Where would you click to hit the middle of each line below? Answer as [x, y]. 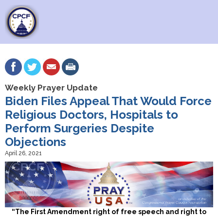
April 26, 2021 [23, 153]
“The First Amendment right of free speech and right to [109, 212]
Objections [36, 142]
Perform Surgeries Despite [80, 128]
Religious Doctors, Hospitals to [91, 115]
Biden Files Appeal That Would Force [108, 101]
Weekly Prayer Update [51, 88]
